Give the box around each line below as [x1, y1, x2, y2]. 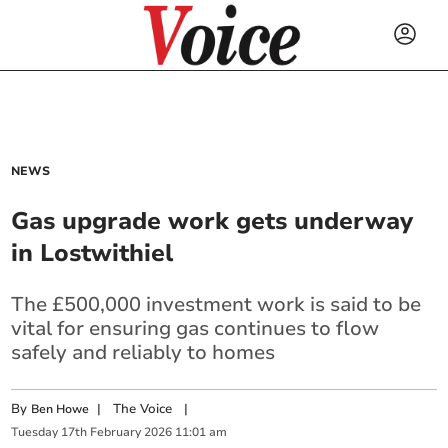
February [90, 424, 142, 441]
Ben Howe [31, 401, 90, 417]
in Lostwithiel [11, 237, 174, 269]
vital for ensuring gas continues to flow [11, 315, 380, 342]
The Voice [113, 400, 173, 418]
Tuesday [11, 424, 59, 441]
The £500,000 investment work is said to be [11, 291, 422, 318]
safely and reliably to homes [11, 339, 276, 366]
